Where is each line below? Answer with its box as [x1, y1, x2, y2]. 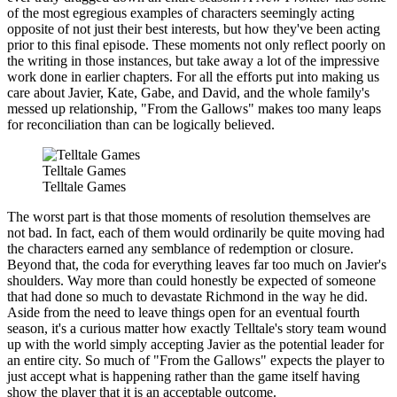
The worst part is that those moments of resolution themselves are [7, 209, 370, 225]
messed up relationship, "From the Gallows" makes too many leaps [7, 101, 381, 117]
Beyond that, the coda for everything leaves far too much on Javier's [7, 257, 386, 273]
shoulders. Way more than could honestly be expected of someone [7, 273, 376, 289]
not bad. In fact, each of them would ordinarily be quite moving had [7, 225, 385, 241]
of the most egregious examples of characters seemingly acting [7, 5, 354, 21]
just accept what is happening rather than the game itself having [7, 369, 360, 385]
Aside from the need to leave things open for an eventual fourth [7, 305, 360, 321]
